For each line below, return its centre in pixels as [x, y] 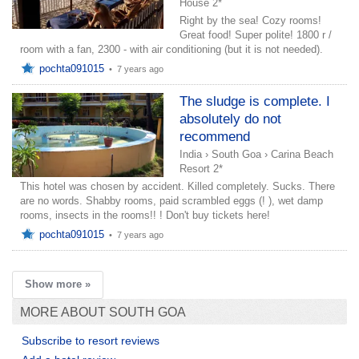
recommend [215, 136]
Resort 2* [201, 168]
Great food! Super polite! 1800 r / [256, 34]
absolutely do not [230, 119]
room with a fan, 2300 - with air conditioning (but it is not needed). [171, 49]
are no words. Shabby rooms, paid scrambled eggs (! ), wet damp [171, 200]
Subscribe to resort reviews [91, 340]
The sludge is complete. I [255, 101]
